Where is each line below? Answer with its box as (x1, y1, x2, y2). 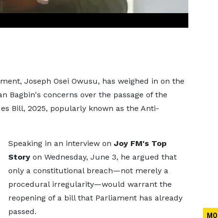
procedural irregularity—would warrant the (8, 180, 172, 189)
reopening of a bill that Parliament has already (8, 193, 182, 202)
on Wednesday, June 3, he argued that (30, 152, 177, 162)
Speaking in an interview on (8, 139, 114, 148)
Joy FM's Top (113, 139, 166, 148)
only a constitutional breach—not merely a (8, 166, 168, 175)
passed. (8, 207, 36, 216)
